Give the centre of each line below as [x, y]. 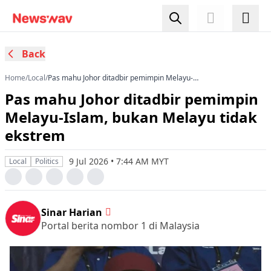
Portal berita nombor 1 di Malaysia [120, 225]
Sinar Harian [72, 212]
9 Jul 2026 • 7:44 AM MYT [119, 161]
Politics [47, 161]
